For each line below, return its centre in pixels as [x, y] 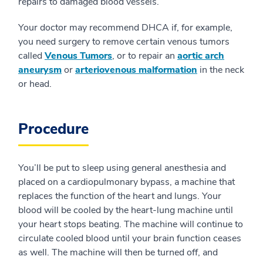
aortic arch [201, 56]
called [31, 56]
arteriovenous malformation [136, 70]
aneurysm [40, 70]
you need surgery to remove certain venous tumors [124, 42]
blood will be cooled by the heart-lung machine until [126, 210]
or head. [35, 84]
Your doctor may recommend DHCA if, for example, [125, 28]
